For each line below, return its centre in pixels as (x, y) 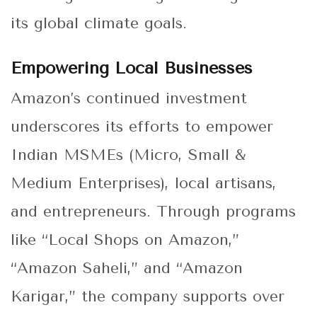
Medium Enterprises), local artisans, (144, 184)
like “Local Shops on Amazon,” (125, 240)
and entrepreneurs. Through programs (153, 212)
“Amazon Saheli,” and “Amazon (127, 269)
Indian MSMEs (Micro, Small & (128, 155)
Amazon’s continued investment (129, 99)
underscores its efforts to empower (142, 127)
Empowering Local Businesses (132, 68)
